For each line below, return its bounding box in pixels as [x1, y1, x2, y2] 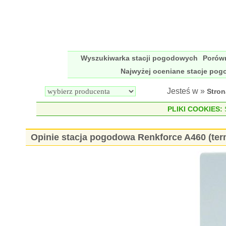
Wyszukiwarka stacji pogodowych [81, 54, 198, 62]
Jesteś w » [167, 87, 207, 95]
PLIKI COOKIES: [167, 105, 222, 113]
